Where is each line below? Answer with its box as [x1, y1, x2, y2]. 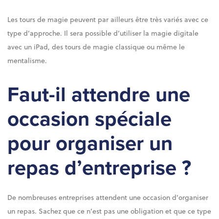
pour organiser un [7, 131, 173, 156]
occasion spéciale [7, 107, 172, 132]
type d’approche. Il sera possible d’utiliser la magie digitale [7, 27, 198, 38]
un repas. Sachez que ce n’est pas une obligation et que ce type [7, 206, 211, 217]
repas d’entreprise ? [7, 155, 191, 181]
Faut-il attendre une [7, 82, 190, 108]
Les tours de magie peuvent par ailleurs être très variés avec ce [7, 14, 208, 24]
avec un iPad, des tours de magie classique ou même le [7, 41, 185, 52]
